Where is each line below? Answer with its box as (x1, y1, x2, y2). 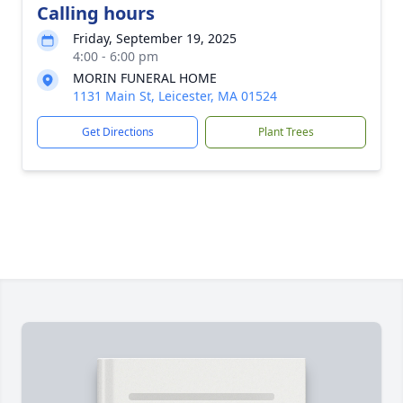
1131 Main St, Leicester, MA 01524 (73, 87, 277, 104)
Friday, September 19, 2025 (73, 30, 237, 47)
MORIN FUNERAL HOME (73, 69, 217, 86)
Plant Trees (257, 124, 314, 139)
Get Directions (81, 124, 154, 139)
